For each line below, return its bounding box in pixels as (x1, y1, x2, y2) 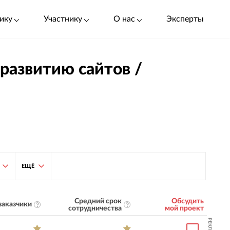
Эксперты (166, 14, 204, 23)
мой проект (164, 204, 204, 212)
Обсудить (171, 197, 204, 205)
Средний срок (74, 197, 122, 205)
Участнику (43, 14, 82, 23)
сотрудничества (68, 204, 122, 212)
